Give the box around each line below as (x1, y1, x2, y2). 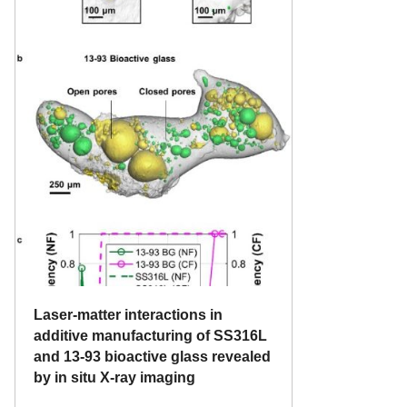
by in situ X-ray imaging (34, 370, 195, 386)
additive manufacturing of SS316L (34, 328, 267, 344)
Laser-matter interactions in (34, 307, 223, 323)
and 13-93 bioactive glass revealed (34, 349, 271, 365)
